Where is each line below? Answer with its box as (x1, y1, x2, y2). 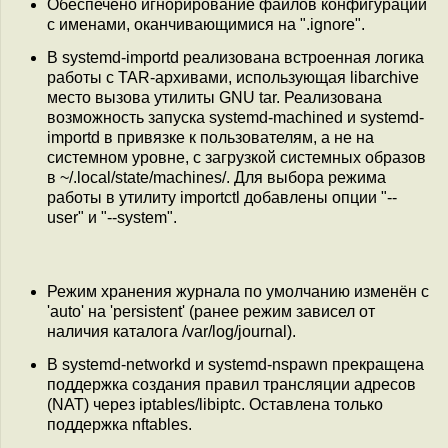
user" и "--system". (47, 209, 177, 227)
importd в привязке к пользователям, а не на (47, 129, 374, 147)
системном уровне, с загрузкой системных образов (47, 149, 426, 167)
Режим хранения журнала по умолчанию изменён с (47, 282, 429, 300)
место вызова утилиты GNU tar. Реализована (47, 89, 382, 107)
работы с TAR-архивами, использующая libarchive (47, 69, 419, 87)
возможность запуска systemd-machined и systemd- (47, 109, 424, 127)
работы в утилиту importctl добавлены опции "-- (47, 189, 397, 207)
